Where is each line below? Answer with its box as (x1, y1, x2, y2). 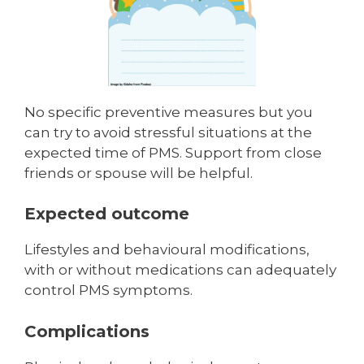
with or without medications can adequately (24, 262, 336, 279)
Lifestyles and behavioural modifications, (24, 241, 310, 258)
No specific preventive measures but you (24, 103, 313, 120)
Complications (24, 321, 149, 341)
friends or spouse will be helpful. (24, 164, 253, 181)
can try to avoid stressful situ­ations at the (24, 123, 312, 141)
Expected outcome (24, 204, 189, 224)
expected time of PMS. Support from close (24, 144, 322, 161)
